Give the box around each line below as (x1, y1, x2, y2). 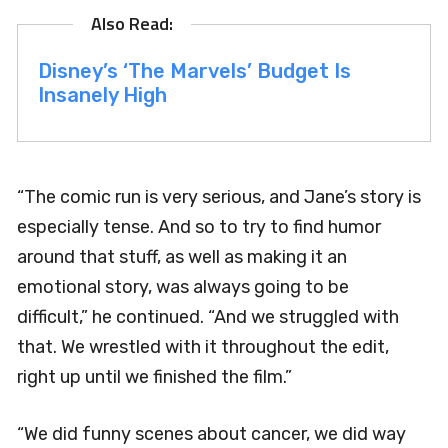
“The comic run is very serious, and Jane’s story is (17, 185, 421, 208)
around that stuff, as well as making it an (17, 245, 347, 268)
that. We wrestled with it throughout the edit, (17, 335, 389, 358)
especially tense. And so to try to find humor (17, 215, 381, 238)
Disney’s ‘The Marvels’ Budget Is (38, 58, 351, 83)
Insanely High (38, 82, 167, 107)
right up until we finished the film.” (17, 365, 292, 388)
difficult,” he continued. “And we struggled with (17, 305, 399, 328)
